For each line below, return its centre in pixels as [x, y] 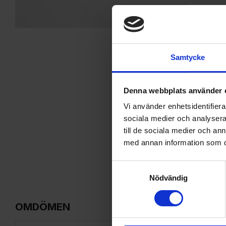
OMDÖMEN [43, 207]
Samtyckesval [135, 166]
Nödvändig [168, 178]
